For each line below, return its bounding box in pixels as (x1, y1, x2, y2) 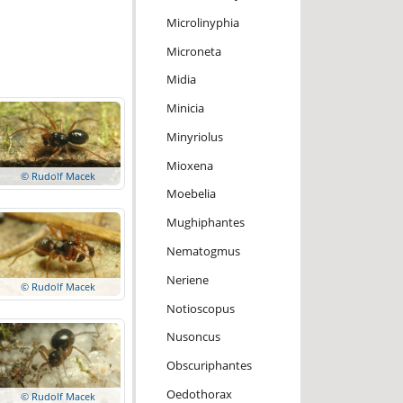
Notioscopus (166, 300, 235, 317)
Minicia (166, 100, 204, 117)
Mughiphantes (166, 214, 245, 231)
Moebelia (166, 185, 216, 202)
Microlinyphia (166, 13, 239, 31)
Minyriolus (166, 128, 223, 145)
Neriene (166, 271, 209, 288)
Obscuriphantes (166, 357, 252, 374)
